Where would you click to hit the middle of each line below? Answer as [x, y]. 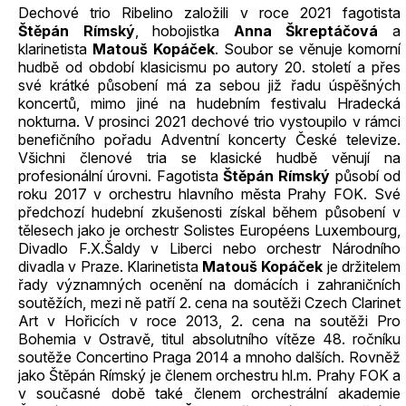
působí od [366, 176]
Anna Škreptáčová [299, 31]
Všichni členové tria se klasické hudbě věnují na [209, 158]
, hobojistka [177, 31]
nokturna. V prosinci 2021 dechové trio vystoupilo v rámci [209, 121]
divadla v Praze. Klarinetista [111, 266]
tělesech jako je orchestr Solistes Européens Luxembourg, [209, 230]
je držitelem [362, 266]
